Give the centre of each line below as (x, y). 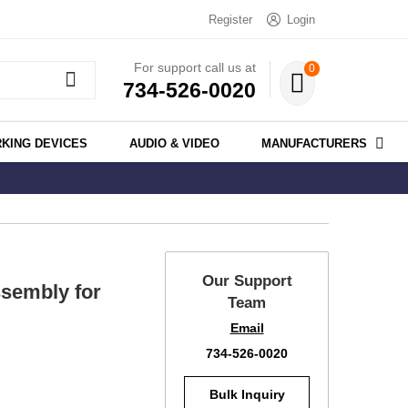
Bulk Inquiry (247, 395)
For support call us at (195, 67)
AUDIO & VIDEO (174, 144)
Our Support (247, 281)
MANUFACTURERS (314, 144)
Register (230, 20)
